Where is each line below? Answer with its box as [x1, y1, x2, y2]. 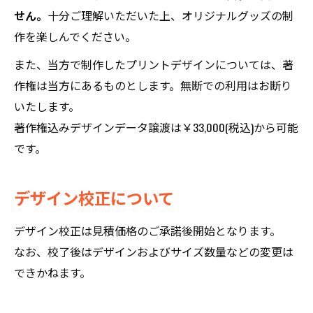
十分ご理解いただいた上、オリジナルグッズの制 [48, 7, 293, 24]
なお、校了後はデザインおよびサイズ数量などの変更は [14, 243, 293, 260]
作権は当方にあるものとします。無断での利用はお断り [14, 77, 292, 94]
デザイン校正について [14, 185, 174, 210]
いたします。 [14, 98, 80, 115]
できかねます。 [14, 264, 91, 281]
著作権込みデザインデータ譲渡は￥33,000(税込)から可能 [14, 119, 298, 136]
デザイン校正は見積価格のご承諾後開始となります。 [14, 222, 281, 239]
